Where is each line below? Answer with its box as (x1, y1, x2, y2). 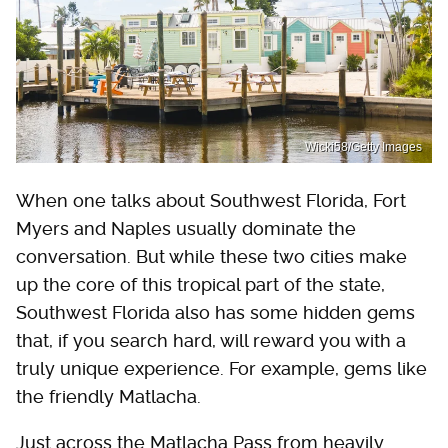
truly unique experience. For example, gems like (16, 358, 427, 380)
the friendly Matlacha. (16, 386, 201, 408)
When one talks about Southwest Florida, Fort (16, 190, 406, 212)
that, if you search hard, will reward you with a (16, 330, 406, 352)
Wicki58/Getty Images (305, 140, 422, 155)
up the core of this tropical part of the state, (16, 274, 385, 296)
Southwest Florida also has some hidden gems (16, 302, 415, 324)
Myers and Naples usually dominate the (16, 218, 356, 240)
